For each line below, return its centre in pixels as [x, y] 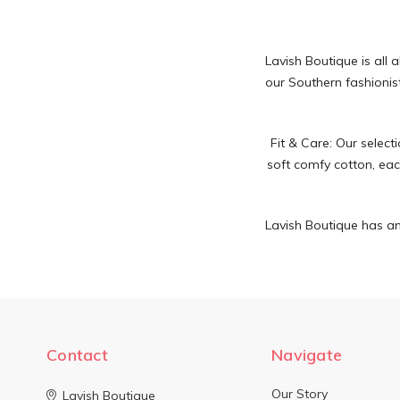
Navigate [307, 354]
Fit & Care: [304, 142]
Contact [77, 354]
